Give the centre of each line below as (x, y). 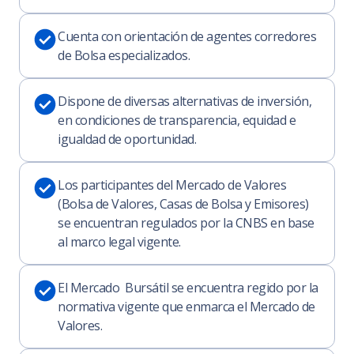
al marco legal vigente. (119, 242)
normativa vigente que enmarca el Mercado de (186, 307)
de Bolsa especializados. (124, 55)
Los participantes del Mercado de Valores (172, 185)
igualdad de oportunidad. (127, 139)
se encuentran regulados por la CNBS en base (186, 223)
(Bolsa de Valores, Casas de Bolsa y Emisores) (183, 204)
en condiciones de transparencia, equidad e (177, 120)
